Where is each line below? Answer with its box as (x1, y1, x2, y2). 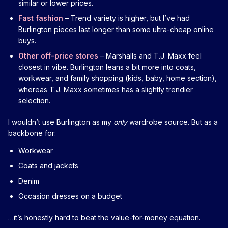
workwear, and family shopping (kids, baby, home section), (18, 73, 217, 82)
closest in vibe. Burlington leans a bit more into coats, (18, 62, 196, 71)
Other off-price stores (18, 51, 98, 60)
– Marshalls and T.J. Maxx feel (98, 51, 202, 60)
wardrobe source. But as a (127, 117, 218, 126)
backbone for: (8, 128, 56, 137)
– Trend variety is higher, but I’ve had (63, 13, 190, 22)
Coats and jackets (18, 161, 78, 170)
